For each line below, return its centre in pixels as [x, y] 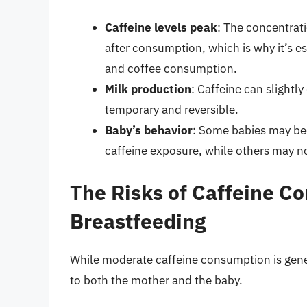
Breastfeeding [138, 221]
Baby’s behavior [149, 130]
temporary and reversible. [172, 109]
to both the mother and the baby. [156, 281]
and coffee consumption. [171, 68]
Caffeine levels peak [161, 27]
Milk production [148, 89]
